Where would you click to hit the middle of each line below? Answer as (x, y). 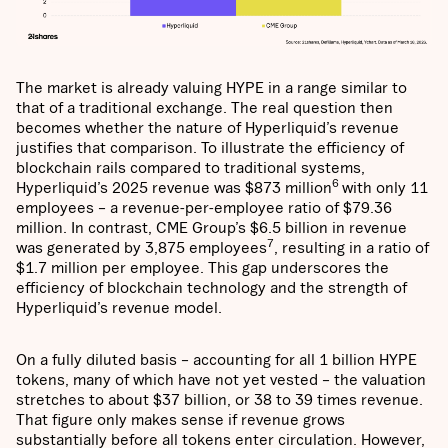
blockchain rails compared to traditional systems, (190, 167)
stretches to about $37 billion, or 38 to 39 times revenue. (219, 399)
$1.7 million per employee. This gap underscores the (202, 267)
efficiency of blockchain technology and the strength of (211, 287)
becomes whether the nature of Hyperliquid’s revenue (207, 127)
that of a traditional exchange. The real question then (204, 107)
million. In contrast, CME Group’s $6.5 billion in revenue (211, 227)
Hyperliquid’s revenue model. (119, 307)
